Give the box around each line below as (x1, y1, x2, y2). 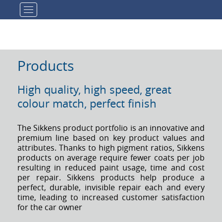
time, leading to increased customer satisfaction (17, 192, 205, 203)
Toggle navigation (28, 4, 108, 17)
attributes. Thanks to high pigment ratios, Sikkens (17, 142, 205, 153)
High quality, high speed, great (17, 82, 171, 97)
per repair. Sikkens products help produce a (17, 172, 205, 183)
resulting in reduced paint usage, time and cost (17, 162, 205, 173)
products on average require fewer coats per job (17, 152, 205, 163)
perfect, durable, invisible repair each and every (17, 182, 205, 193)
